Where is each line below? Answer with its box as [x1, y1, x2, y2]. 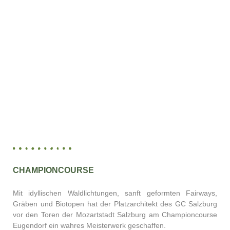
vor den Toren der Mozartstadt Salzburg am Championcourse [13, 210, 217, 219]
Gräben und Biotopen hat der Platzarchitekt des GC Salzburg [13, 200, 217, 208]
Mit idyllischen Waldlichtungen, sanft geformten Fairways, [13, 189, 217, 198]
